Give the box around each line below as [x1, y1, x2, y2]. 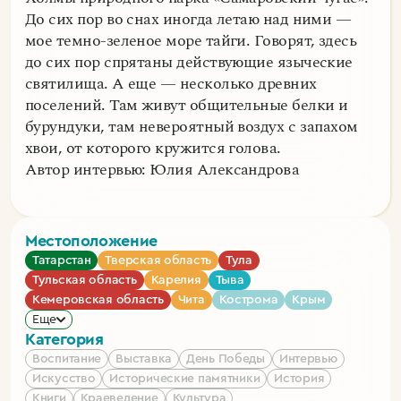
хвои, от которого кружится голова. [25, 136, 281, 161]
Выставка [115, 353, 172, 366]
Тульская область [32, 274, 137, 287]
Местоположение [25, 233, 158, 250]
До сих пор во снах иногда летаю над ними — [25, 7, 352, 32]
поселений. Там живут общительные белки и [25, 93, 348, 118]
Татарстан [32, 254, 91, 268]
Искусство [32, 372, 96, 386]
